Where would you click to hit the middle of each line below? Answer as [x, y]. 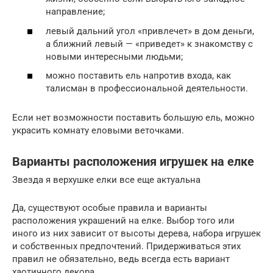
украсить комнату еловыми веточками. [98, 131]
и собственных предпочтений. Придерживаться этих [126, 246]
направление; [75, 12]
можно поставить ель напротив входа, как [138, 76]
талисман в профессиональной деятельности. [147, 89]
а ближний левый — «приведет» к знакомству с [149, 44]
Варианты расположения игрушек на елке [133, 161]
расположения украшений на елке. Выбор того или [123, 221]
